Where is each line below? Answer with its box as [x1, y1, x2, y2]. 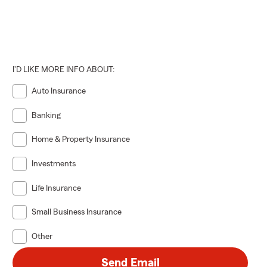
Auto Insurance [32, 86, 86, 95]
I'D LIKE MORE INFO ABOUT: [13, 65, 115, 74]
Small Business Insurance [32, 208, 122, 217]
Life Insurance [32, 184, 82, 193]
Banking [32, 111, 61, 120]
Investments [32, 159, 76, 168]
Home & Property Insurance [32, 135, 131, 144]
